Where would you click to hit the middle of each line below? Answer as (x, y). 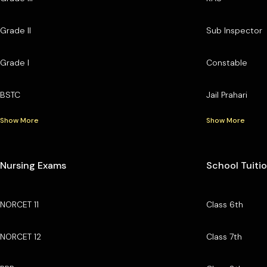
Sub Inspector (234, 30)
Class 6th (224, 204)
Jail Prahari (226, 94)
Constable (226, 62)
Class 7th (224, 236)
